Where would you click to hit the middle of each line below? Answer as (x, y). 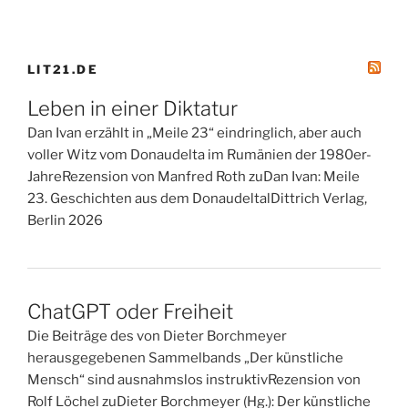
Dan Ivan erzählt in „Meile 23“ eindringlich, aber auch (194, 133)
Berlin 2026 (65, 221)
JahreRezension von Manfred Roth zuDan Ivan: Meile (194, 177)
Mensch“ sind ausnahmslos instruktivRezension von (194, 379)
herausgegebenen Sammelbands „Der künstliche (185, 357)
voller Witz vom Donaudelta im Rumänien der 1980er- (199, 155)
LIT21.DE (63, 69)
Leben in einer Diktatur (133, 109)
